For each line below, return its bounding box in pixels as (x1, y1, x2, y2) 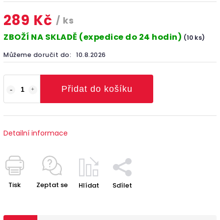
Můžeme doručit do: (3, 50, 71, 59)
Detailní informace (3, 128, 68, 138)
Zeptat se (36, 180, 68, 190)
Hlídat (79, 180, 99, 190)
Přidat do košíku (61, 83, 133, 94)
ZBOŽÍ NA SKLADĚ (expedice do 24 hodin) (3, 31, 184, 43)
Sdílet (112, 180, 132, 190)
